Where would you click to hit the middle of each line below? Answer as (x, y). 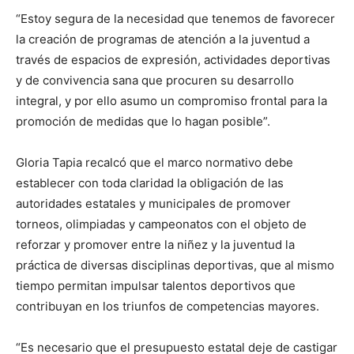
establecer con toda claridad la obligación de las (150, 183)
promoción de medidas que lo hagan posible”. (143, 121)
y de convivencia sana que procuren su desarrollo (155, 80)
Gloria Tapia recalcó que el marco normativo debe (154, 162)
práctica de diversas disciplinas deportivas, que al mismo (175, 265)
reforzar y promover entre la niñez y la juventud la (155, 244)
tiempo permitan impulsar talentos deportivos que (156, 285)
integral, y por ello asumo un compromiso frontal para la (171, 100)
